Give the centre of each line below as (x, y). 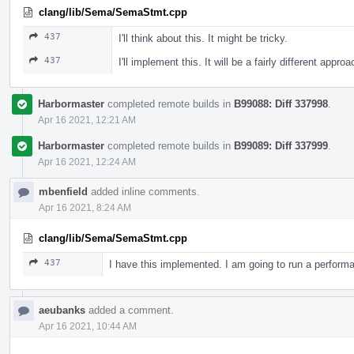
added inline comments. (144, 191)
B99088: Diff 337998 (281, 104)
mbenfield (63, 191)
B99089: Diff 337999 (281, 145)
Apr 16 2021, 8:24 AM (85, 207)
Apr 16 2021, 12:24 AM (87, 162)
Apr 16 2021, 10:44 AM (88, 326)
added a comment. (130, 310)
